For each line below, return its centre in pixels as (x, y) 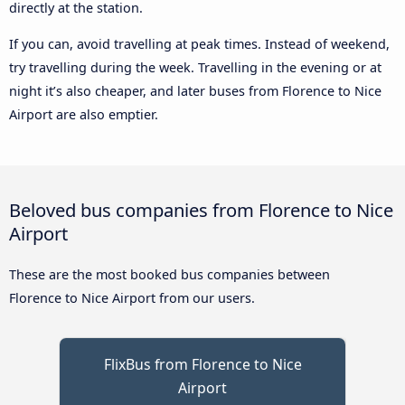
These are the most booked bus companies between (170, 275)
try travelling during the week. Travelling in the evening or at (195, 68)
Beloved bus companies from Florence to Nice (201, 210)
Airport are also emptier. (84, 115)
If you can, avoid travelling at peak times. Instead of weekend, (199, 44)
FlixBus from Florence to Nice (202, 365)
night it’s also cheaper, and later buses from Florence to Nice (195, 91)
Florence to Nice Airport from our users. (132, 298)
